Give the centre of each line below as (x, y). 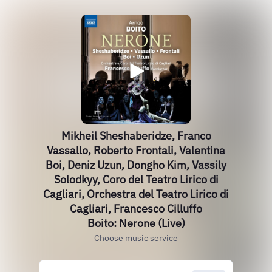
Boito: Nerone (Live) (136, 223)
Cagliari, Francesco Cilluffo (136, 209)
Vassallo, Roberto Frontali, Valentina (136, 150)
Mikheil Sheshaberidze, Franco (136, 136)
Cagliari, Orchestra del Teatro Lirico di (136, 194)
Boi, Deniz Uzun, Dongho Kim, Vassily (136, 165)
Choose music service (136, 238)
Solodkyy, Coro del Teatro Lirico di (136, 179)
